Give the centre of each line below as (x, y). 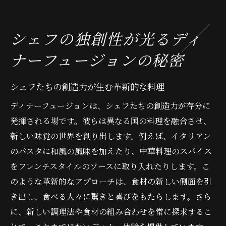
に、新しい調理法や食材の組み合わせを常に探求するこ (111, 211)
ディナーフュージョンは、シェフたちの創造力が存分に (110, 105)
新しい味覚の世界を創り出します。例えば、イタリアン (110, 136)
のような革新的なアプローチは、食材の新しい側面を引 (111, 181)
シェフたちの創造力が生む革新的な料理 (87, 86)
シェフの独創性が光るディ (106, 38)
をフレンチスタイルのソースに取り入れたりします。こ (110, 166)
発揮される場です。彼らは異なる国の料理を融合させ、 (111, 121)
